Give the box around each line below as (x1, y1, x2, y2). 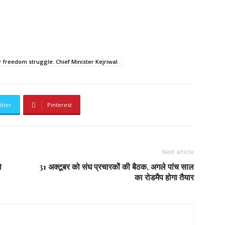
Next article (162, 149, 194, 156)
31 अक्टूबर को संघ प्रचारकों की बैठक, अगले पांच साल (39, 161, 194, 172)
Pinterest (47, 101, 72, 108)
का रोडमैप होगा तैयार (135, 172, 194, 182)
